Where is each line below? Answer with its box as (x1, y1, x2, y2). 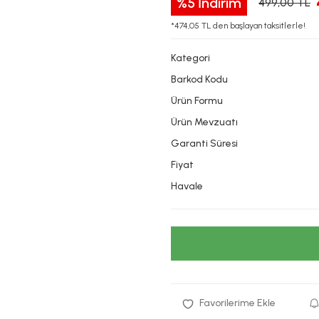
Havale (171, 180, 203, 192)
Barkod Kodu (171, 73, 228, 85)
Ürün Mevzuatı (171, 116, 238, 128)
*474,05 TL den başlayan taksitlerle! (171, 21, 305, 31)
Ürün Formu (171, 95, 223, 107)
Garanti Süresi (171, 137, 238, 150)
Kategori (171, 52, 210, 64)
